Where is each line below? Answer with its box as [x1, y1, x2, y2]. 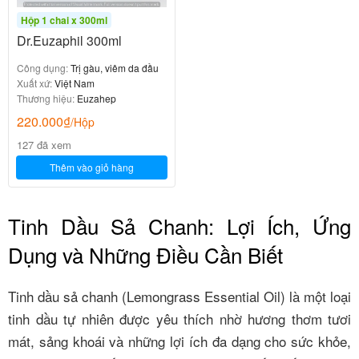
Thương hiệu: [17, 91, 75, 105]
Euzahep [75, 91, 116, 105]
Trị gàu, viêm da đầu [68, 61, 159, 75]
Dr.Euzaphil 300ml [17, 31, 122, 50]
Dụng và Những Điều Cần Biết [8, 240, 283, 269]
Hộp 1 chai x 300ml [21, 13, 107, 27]
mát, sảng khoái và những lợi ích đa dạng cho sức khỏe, [8, 330, 351, 351]
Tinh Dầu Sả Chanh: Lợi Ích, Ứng [8, 211, 351, 240]
